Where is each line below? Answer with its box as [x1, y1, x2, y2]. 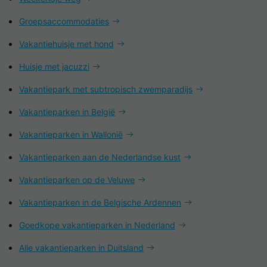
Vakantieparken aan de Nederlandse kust [19, 152, 181, 162]
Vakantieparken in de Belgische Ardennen [19, 197, 181, 207]
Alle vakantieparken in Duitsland [19, 243, 144, 253]
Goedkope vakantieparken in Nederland [19, 220, 175, 230]
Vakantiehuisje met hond [19, 39, 114, 49]
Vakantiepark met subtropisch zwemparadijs [19, 84, 193, 94]
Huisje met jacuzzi [19, 61, 89, 72]
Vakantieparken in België [19, 107, 115, 117]
